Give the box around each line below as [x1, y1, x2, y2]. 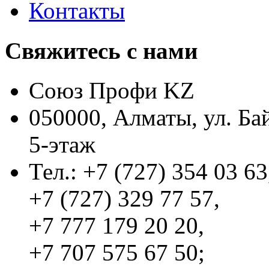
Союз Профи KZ [29, 77, 195, 103]
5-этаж [29, 131, 95, 157]
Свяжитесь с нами [5, 37, 198, 64]
